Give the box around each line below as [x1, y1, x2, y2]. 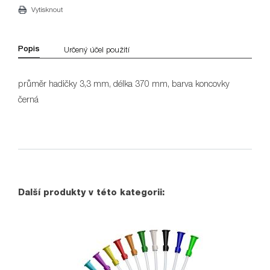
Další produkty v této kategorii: [18, 187, 165, 198]
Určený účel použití [64, 44, 130, 54]
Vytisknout [31, 5, 63, 14]
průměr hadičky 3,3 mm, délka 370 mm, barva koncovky [18, 78, 230, 89]
